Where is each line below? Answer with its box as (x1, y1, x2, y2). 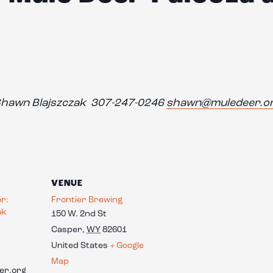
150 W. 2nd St (51, 209, 107, 218)
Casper (51, 225, 82, 234)
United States (51, 241, 108, 250)
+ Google (110, 241, 144, 250)
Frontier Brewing (51, 195, 122, 204)
